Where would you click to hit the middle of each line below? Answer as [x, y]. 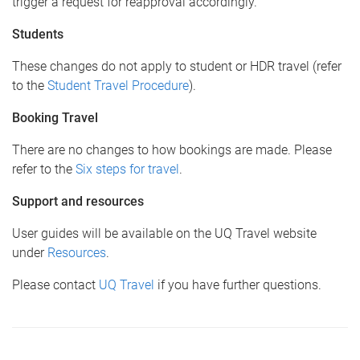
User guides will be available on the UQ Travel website [164, 233]
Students [38, 34]
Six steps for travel [127, 169]
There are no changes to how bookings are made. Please [172, 150]
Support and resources [78, 201]
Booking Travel [55, 118]
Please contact [55, 285]
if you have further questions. [238, 285]
